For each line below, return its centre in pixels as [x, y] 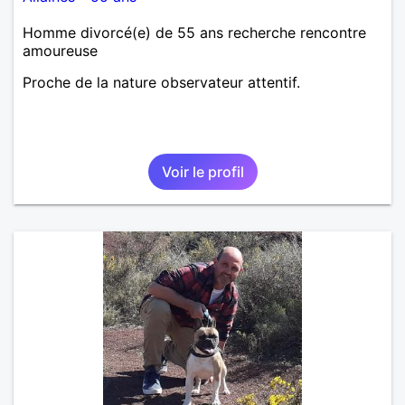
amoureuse [60, 50]
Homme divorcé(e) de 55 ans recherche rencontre [194, 32]
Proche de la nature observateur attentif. [161, 82]
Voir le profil [202, 171]
